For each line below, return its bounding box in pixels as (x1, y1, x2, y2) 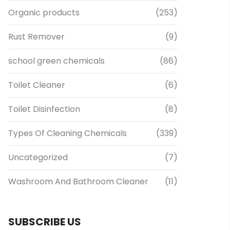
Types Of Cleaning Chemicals (8, 127, 127, 139)
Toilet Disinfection (8, 103, 84, 115)
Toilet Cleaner (8, 79, 65, 91)
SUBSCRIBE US (8, 215, 81, 229)
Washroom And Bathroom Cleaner (8, 176, 148, 187)
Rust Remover (8, 31, 65, 43)
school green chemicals (8, 55, 105, 67)
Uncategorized (8, 151, 68, 163)
